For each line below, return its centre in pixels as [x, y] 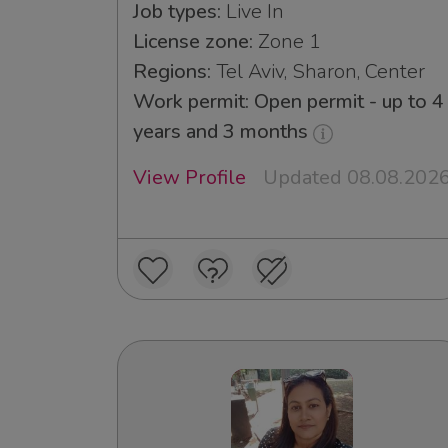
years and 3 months [223, 132]
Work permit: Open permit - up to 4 [288, 102]
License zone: [193, 42]
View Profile [189, 178]
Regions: [172, 72]
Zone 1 [287, 42]
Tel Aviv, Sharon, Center [318, 72]
